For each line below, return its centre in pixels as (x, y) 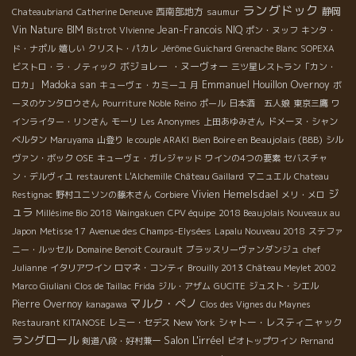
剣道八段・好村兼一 (121, 341)
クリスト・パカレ (123, 49)
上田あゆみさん (234, 122)
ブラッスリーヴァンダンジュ (243, 250)
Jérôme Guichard (197, 49)
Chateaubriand (43, 12)
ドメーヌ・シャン (303, 122)
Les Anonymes (170, 122)
